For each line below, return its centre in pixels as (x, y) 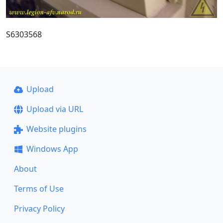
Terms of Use (39, 189)
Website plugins (56, 129)
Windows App (52, 149)
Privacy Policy (39, 209)
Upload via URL (55, 109)
